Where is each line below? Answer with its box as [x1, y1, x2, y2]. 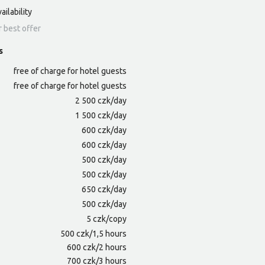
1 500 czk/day [75, 111, 127, 121]
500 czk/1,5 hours [60, 229, 127, 239]
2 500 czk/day [75, 96, 127, 106]
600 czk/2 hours [67, 243, 127, 253]
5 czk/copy [86, 214, 127, 224]
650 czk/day [82, 185, 127, 195]
